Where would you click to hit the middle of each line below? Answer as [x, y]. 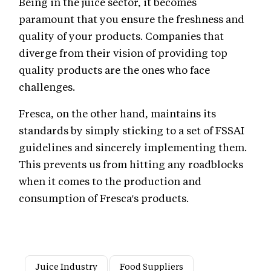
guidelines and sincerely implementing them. [133, 147]
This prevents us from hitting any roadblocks [131, 164]
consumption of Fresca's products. [105, 198]
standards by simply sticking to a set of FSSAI [132, 130]
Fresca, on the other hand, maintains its [117, 113]
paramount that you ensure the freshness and [132, 19]
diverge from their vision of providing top [123, 53]
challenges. [48, 87]
